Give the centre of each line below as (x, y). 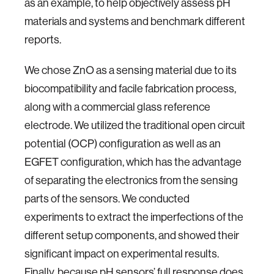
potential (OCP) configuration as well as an (123, 143)
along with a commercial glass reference (117, 107)
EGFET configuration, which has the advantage (133, 162)
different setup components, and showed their (132, 235)
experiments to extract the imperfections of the (134, 217)
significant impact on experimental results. (122, 254)
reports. (43, 39)
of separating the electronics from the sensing (131, 180)
